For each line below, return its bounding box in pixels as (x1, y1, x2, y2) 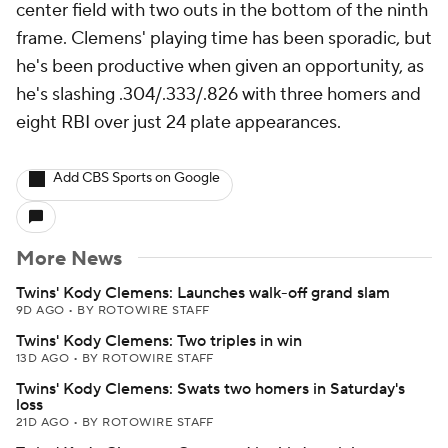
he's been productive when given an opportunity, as (16, 55, 424, 78)
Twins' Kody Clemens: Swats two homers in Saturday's (16, 379, 405, 399)
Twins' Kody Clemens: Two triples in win (16, 331, 302, 351)
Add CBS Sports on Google (53, 169, 220, 187)
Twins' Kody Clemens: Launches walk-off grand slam (16, 283, 390, 303)
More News (16, 246, 122, 272)
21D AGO (16, 415, 73, 430)
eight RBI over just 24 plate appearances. (16, 111, 341, 134)
